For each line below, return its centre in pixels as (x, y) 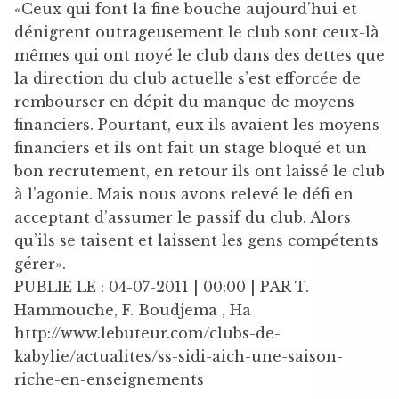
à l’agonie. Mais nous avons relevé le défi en (184, 194)
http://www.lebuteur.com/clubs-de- (147, 333)
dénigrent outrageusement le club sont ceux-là (197, 32)
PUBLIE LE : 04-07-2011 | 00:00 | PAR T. (162, 286)
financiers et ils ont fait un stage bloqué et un (191, 147)
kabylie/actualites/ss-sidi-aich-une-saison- (179, 356)
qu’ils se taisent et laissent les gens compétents (196, 240)
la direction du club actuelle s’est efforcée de (187, 78)
